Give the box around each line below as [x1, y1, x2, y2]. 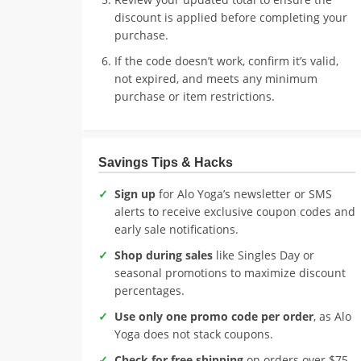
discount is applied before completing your [114, 10, 347, 25]
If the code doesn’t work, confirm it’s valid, [114, 53, 338, 68]
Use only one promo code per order [114, 309, 313, 324]
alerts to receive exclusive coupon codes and [114, 204, 355, 219]
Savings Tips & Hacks [98, 156, 233, 169]
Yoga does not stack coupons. [114, 326, 273, 342]
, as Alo [313, 309, 351, 324]
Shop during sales [114, 247, 213, 263]
